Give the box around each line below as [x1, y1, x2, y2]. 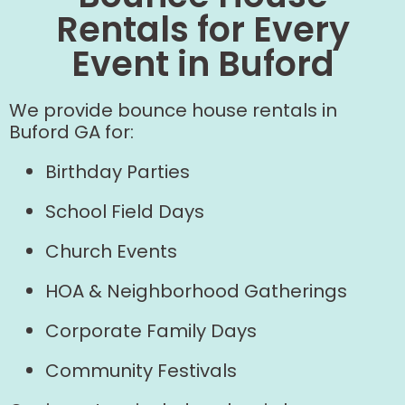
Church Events [45, 239, 177, 264]
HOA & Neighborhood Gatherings [45, 278, 347, 304]
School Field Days [45, 199, 204, 224]
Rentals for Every [55, 5, 350, 53]
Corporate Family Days [45, 318, 257, 344]
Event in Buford [71, 40, 334, 88]
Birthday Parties [45, 159, 190, 184]
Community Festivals [45, 358, 237, 383]
